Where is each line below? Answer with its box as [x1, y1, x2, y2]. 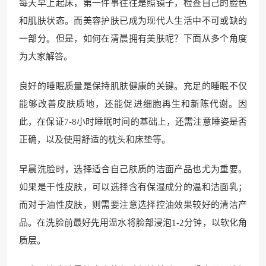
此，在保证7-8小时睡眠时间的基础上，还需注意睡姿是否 [19, 117, 247, 127]
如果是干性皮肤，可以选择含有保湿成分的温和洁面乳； [19, 182, 247, 192]
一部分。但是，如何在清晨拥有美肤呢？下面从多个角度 [19, 34, 247, 44]
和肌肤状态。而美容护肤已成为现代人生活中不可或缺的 [19, 16, 247, 26]
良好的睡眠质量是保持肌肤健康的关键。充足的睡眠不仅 [19, 81, 247, 91]
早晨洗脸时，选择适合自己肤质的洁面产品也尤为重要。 [19, 164, 247, 175]
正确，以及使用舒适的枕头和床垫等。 [19, 135, 170, 145]
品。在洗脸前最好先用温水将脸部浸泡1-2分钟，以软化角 [19, 218, 247, 228]
